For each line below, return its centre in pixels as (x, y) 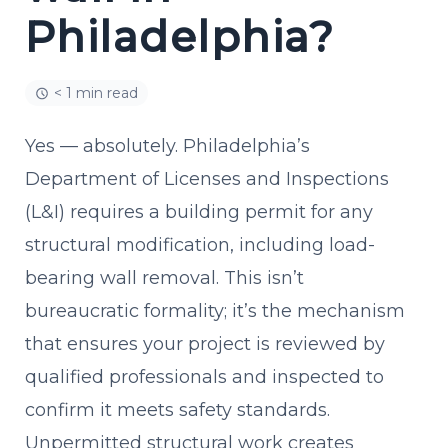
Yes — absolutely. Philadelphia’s (167, 146)
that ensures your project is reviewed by (205, 344)
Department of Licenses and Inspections (207, 179)
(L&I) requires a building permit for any (199, 212)
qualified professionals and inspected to (204, 377)
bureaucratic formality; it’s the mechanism (215, 311)
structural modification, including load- (200, 245)
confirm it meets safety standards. (177, 410)
